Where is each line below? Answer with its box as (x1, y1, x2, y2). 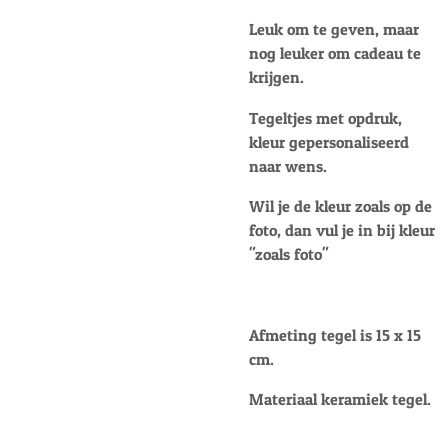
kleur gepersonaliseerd (249, 131, 409, 152)
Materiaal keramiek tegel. (249, 389, 431, 410)
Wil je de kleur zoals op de (249, 196, 432, 217)
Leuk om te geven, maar (249, 19, 419, 40)
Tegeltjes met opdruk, (249, 107, 402, 128)
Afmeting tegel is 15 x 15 (249, 324, 421, 345)
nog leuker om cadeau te (249, 43, 421, 64)
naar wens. (249, 155, 327, 176)
